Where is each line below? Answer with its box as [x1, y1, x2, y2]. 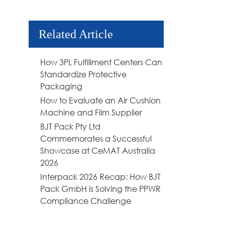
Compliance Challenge [40, 195, 131, 206]
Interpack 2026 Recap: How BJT [40, 171, 161, 182]
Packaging [40, 80, 82, 91]
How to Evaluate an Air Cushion [40, 94, 161, 105]
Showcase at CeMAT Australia [40, 145, 155, 156]
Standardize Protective [40, 68, 127, 79]
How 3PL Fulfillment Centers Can [40, 56, 162, 67]
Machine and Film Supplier [40, 106, 142, 118]
